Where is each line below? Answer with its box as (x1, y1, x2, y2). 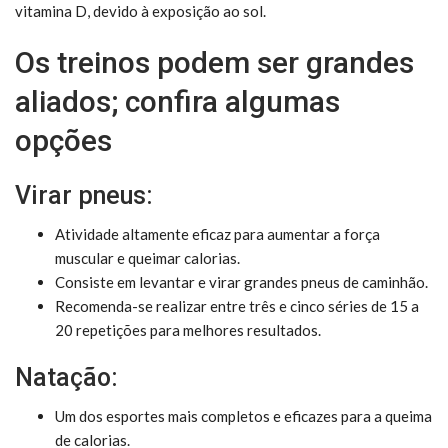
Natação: (15, 362, 118, 392)
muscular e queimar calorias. (55, 248, 240, 267)
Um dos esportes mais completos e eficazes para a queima (55, 406, 432, 425)
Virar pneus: (15, 180, 153, 210)
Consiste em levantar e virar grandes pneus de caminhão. (55, 272, 428, 291)
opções (15, 122, 112, 158)
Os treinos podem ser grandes (15, 44, 414, 80)
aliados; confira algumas (15, 83, 340, 119)
